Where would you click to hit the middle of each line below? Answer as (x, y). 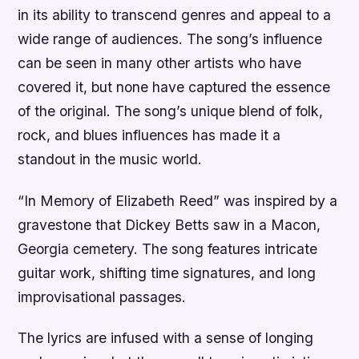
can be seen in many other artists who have (160, 63)
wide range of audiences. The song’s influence (170, 39)
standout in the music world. (110, 159)
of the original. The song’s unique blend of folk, (171, 111)
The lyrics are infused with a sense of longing (166, 337)
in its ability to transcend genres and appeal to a (175, 15)
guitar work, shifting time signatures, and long (167, 272)
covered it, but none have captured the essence (174, 87)
